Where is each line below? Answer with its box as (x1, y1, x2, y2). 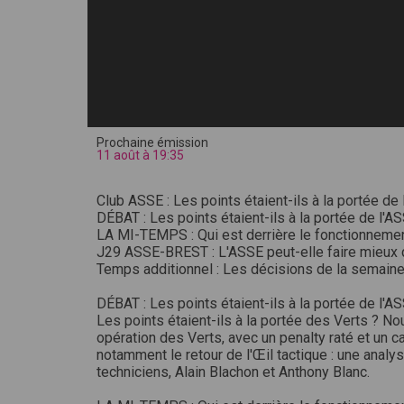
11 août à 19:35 (96, 148, 184, 162)
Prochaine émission (96, 135, 208, 150)
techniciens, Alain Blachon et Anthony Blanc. (96, 363, 370, 381)
